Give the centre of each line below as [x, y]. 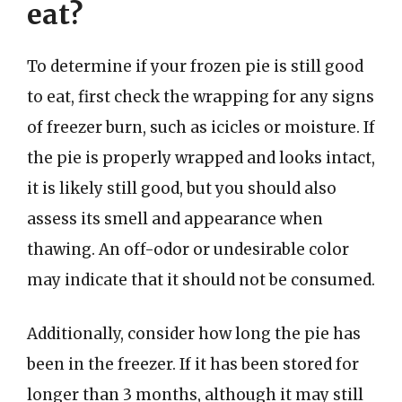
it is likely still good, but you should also [182, 188]
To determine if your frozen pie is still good [195, 66]
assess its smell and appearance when [175, 219]
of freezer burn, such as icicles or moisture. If [201, 127]
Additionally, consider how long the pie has [194, 333]
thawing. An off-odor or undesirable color [188, 249]
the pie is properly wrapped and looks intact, [201, 158]
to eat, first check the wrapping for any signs [201, 97]
